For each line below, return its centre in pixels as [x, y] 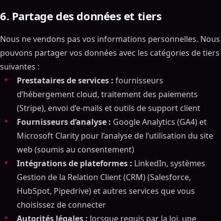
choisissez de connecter [61, 205]
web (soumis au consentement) [75, 149]
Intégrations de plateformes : [74, 163]
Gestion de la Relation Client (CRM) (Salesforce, [104, 177]
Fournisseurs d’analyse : [64, 122]
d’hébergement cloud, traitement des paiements [107, 94]
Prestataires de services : [65, 80]
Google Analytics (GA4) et [159, 122]
